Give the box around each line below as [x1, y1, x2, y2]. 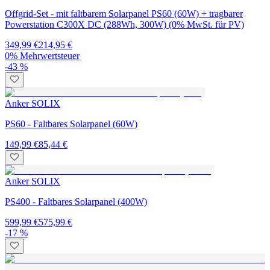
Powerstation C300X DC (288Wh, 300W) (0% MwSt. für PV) [5, 19, 244, 30]
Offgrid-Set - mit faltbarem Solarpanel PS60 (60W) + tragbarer [5, 8, 243, 19]
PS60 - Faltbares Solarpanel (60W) [5, 119, 137, 130]
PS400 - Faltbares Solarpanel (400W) [5, 196, 147, 207]
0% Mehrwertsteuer [5, 51, 80, 61]
